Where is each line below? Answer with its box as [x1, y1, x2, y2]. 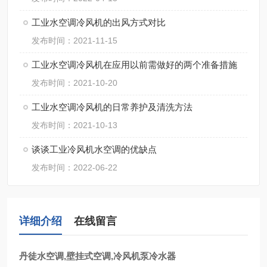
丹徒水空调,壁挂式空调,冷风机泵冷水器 [19, 251, 176, 261]
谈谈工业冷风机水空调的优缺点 [32, 144, 157, 154]
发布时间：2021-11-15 [32, 36, 117, 45]
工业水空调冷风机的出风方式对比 [32, 17, 166, 27]
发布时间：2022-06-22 [32, 163, 117, 172]
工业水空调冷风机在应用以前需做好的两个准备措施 [32, 60, 237, 70]
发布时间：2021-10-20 [32, 78, 117, 88]
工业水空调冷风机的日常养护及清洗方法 [32, 102, 193, 112]
